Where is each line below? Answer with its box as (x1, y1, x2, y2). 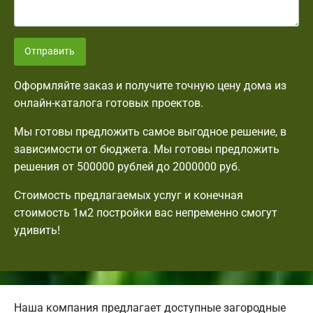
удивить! (14, 224, 60, 238)
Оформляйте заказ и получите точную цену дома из (14, 79, 286, 93)
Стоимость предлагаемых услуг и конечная (14, 189, 243, 203)
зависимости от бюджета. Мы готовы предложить (14, 143, 279, 156)
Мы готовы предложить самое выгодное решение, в (14, 125, 286, 139)
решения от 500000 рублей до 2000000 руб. (14, 160, 240, 174)
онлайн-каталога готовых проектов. (14, 96, 203, 110)
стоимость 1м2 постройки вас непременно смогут (14, 206, 277, 220)
